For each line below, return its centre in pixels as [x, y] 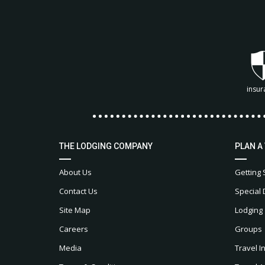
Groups [248, 229]
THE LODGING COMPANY [106, 146]
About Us [75, 172]
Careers [74, 229]
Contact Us [78, 191]
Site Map [75, 210]
